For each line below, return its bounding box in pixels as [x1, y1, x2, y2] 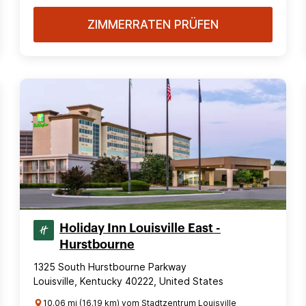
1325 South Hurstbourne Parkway [33, 261, 186, 273]
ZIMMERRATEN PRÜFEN [87, 18, 219, 31]
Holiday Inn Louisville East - [59, 222, 221, 234]
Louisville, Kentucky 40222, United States [33, 275, 223, 287]
